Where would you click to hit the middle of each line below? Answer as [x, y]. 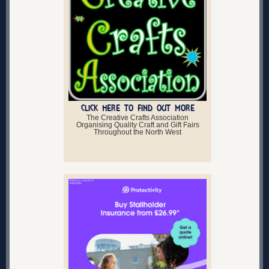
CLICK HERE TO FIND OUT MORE [138, 108]
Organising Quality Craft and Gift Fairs [138, 125]
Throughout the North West [138, 132]
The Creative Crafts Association [138, 118]
